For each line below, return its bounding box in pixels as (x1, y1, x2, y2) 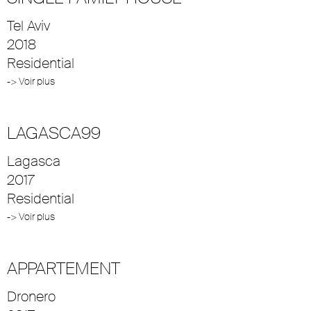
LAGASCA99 (7, 121, 101, 144)
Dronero (7, 287, 56, 305)
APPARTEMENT (7, 257, 120, 279)
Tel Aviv (7, 16, 50, 35)
